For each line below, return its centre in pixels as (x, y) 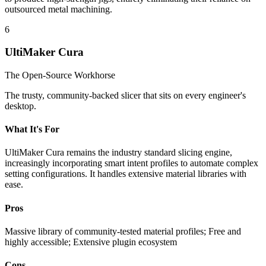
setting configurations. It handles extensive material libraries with (126, 174)
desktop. (20, 106)
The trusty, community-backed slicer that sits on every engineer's (125, 95)
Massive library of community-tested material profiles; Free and (123, 231)
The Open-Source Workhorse (60, 75)
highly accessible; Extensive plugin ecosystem (91, 242)
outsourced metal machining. (58, 9)
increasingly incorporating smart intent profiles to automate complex (132, 163)
